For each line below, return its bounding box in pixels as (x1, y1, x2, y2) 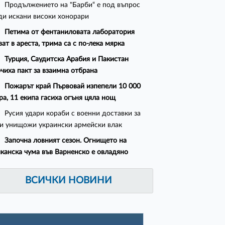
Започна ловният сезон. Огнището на (5, 137, 127, 145)
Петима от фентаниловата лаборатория (5, 28, 135, 36)
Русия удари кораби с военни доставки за (5, 109, 141, 118)
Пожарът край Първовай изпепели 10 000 (5, 82, 141, 90)
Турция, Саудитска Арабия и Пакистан (5, 55, 129, 63)
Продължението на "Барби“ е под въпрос (5, 1, 141, 9)
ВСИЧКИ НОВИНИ (25, 176, 113, 186)
